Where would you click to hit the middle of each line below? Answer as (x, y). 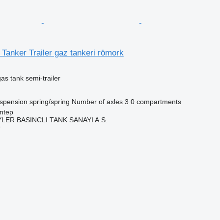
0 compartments (156, 102)
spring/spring (49, 102)
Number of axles (97, 102)
